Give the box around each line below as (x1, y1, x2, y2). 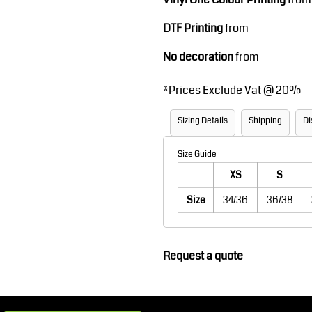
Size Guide (178, 148, 217, 160)
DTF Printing (163, 20, 223, 36)
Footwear (201, 6, 249, 23)
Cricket (207, 169, 243, 185)
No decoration (163, 49, 233, 65)
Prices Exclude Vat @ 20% (169, 82, 301, 98)
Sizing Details (178, 115, 228, 127)
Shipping (249, 115, 282, 127)
